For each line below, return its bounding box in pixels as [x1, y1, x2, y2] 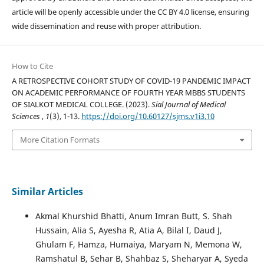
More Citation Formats [19, 134, 100, 146]
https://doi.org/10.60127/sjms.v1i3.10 [81, 111, 214, 122]
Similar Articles [11, 184, 83, 198]
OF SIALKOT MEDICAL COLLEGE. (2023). [11, 99, 151, 110]
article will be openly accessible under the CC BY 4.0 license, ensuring [11, 6, 249, 18]
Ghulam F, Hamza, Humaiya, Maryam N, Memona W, [35, 238, 242, 250]
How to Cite [11, 61, 53, 72]
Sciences [11, 111, 42, 122]
